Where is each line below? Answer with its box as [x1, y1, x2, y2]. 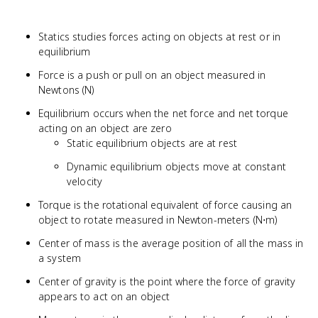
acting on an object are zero [38, 121, 172, 135]
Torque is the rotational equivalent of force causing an [38, 198, 292, 212]
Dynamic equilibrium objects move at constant [67, 160, 286, 173]
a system [38, 251, 82, 265]
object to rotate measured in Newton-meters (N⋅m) [38, 213, 278, 226]
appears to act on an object [38, 290, 170, 303]
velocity [67, 175, 103, 188]
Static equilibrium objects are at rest [67, 136, 237, 150]
